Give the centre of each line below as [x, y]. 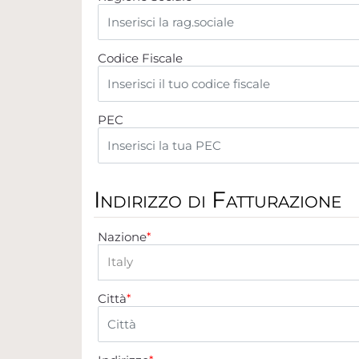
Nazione [122, 236]
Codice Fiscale [140, 58]
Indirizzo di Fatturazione [218, 199]
